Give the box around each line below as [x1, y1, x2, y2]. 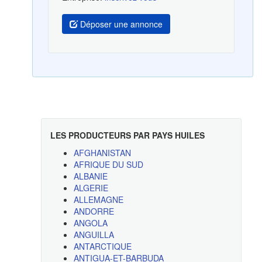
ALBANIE [73, 170, 108, 182]
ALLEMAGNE [73, 194, 123, 206]
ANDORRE [73, 205, 114, 218]
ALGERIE [73, 182, 108, 194]
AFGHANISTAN [73, 147, 131, 159]
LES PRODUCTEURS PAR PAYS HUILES [50, 129, 205, 142]
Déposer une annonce [77, 18, 163, 30]
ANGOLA [73, 217, 108, 229]
